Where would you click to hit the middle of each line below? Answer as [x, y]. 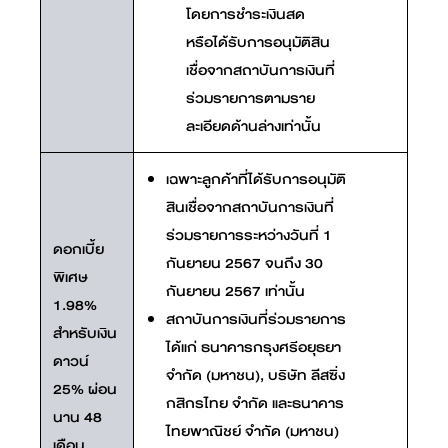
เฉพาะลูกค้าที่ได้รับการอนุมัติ [256, 178]
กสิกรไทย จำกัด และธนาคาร [255, 402]
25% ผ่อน [85, 388]
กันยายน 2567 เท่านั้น [235, 290]
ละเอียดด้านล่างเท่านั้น [253, 125]
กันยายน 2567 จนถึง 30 [244, 262]
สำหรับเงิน [85, 332]
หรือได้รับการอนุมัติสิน [258, 41]
